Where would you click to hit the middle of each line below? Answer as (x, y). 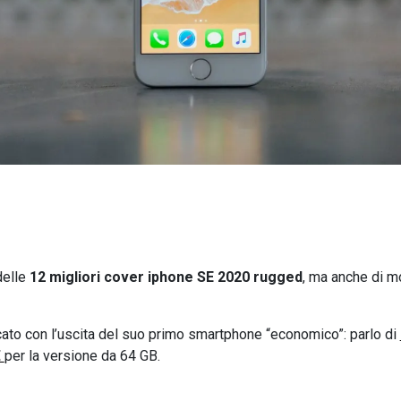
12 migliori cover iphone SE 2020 (139, 277)
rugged (277, 277)
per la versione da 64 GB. (82, 356)
